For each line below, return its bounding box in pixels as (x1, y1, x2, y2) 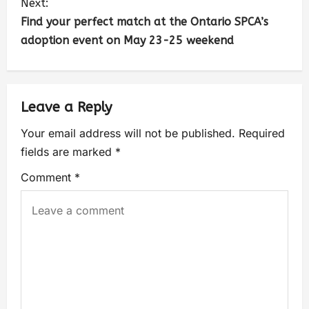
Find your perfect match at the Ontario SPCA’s (21, 14, 268, 28)
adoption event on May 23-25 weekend (21, 33, 234, 47)
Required (239, 126, 285, 140)
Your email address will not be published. (21, 126, 235, 140)
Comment (21, 170, 74, 184)
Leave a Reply (21, 99, 112, 115)
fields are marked (21, 144, 115, 159)
